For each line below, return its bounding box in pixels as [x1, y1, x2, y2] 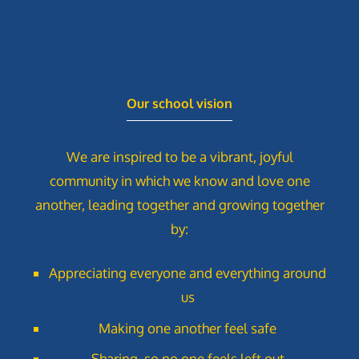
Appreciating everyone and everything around [49, 264, 326, 282]
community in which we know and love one [49, 171, 310, 189]
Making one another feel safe [99, 319, 276, 337]
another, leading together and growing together [34, 196, 325, 213]
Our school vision [127, 95, 232, 111]
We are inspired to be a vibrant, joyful [66, 147, 293, 165]
